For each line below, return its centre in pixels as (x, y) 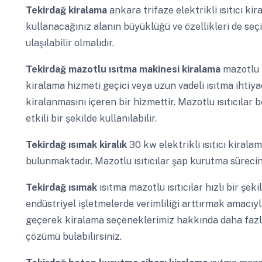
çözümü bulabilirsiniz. (73, 236)
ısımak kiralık (99, 144)
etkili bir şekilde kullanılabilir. (91, 118)
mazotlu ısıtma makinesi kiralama (145, 69)
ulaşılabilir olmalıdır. (70, 43)
